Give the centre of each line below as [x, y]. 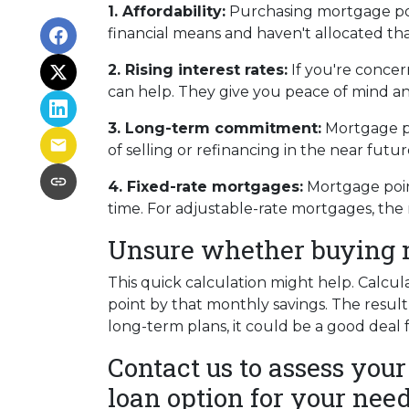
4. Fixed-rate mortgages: [205, 187]
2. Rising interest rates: [198, 70]
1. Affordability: [167, 11]
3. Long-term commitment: [215, 128]
